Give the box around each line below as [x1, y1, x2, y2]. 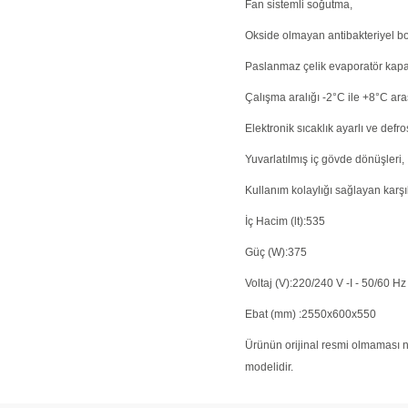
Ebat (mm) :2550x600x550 [245, 308, 376, 321]
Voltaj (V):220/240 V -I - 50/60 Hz [245, 277, 406, 290]
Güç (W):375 [245, 246, 307, 259]
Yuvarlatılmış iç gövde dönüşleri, [245, 153, 404, 166]
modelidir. [245, 361, 293, 373]
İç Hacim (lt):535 [245, 215, 325, 228]
